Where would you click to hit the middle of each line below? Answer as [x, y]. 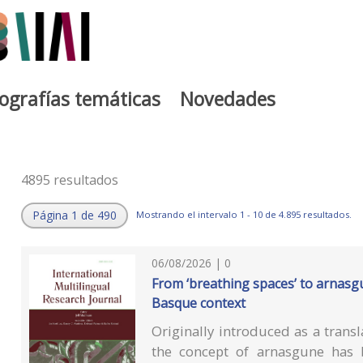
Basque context [199, 303]
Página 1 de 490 [74, 216]
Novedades [228, 98]
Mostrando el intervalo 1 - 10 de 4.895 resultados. [243, 214]
